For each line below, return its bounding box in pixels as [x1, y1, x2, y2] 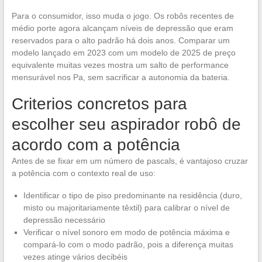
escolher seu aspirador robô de [11, 115, 241, 133]
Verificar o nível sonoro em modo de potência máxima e [23, 227, 230, 237]
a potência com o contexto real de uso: [11, 168, 156, 178]
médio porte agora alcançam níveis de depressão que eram [11, 23, 233, 33]
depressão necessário [23, 215, 105, 225]
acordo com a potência [11, 135, 180, 154]
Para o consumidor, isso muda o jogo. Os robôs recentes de [11, 11, 234, 20]
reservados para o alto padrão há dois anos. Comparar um [11, 35, 230, 45]
